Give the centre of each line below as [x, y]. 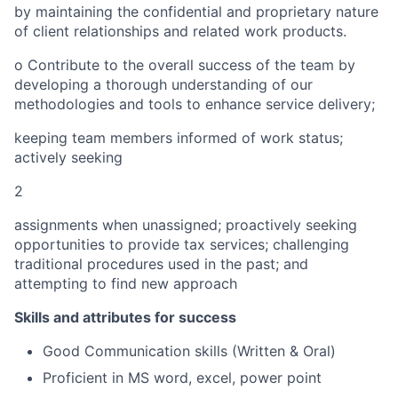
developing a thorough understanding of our [163, 84]
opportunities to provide [97, 244]
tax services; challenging [267, 244]
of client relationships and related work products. [180, 31]
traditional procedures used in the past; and [161, 264]
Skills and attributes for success [125, 317]
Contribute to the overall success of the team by [191, 65]
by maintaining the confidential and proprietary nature [196, 12]
